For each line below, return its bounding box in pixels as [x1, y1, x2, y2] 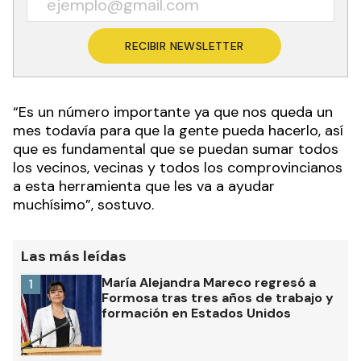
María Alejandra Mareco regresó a [102, 274, 316, 292]
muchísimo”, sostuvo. [13, 195, 154, 215]
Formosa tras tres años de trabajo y [102, 289, 334, 307]
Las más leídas [21, 247, 127, 267]
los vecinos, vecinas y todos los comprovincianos [13, 158, 342, 178]
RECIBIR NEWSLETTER [125, 39, 244, 54]
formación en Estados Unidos [102, 305, 291, 322]
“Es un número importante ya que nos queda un [13, 102, 333, 122]
